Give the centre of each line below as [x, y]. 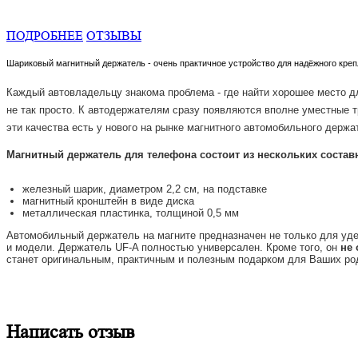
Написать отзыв [70, 332]
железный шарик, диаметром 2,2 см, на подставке [145, 189]
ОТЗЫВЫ [114, 35]
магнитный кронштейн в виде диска [108, 201]
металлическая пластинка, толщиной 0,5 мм [131, 213]
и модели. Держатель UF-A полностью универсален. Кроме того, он [173, 247]
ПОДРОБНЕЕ [45, 35]
